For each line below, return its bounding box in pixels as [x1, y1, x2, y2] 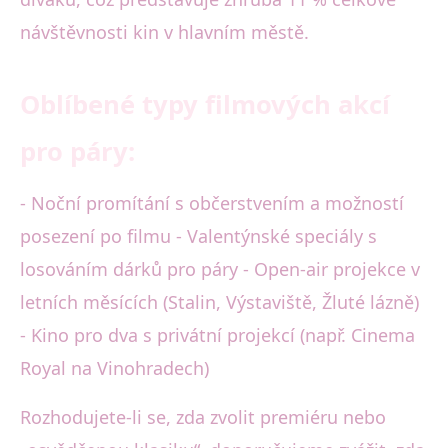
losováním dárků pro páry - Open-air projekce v [20, 257, 420, 282]
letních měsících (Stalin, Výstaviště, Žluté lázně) [20, 290, 419, 315]
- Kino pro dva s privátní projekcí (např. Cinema [20, 323, 415, 348]
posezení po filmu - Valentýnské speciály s [20, 224, 377, 249]
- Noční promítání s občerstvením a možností [20, 191, 404, 216]
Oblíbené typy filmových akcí [20, 87, 390, 123]
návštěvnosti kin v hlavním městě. [20, 20, 309, 45]
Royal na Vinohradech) [20, 356, 209, 381]
